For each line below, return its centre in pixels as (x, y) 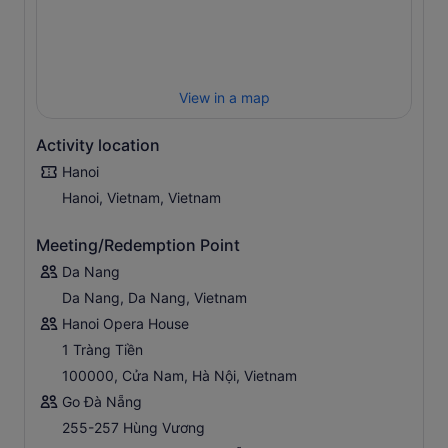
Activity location (98, 145)
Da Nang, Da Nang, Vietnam (154, 298)
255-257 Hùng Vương (133, 428)
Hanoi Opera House (125, 324)
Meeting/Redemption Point (138, 245)
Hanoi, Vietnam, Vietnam (141, 198)
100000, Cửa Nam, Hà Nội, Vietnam (179, 376)
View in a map (224, 98)
